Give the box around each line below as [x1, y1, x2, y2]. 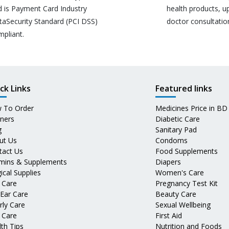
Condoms [155, 135, 188, 145]
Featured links [155, 82, 212, 94]
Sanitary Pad [155, 124, 197, 134]
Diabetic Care [155, 113, 200, 124]
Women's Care [155, 167, 204, 177]
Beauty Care [155, 189, 196, 199]
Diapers [155, 156, 181, 167]
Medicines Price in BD [155, 103, 227, 113]
